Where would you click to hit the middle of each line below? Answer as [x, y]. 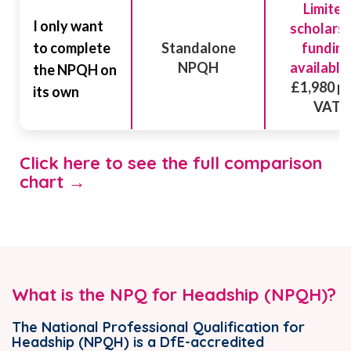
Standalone [198, 47]
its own [56, 91]
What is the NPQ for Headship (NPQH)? [174, 294]
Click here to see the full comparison [171, 163]
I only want [68, 25]
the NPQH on [75, 69]
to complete [72, 47]
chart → [52, 181]
